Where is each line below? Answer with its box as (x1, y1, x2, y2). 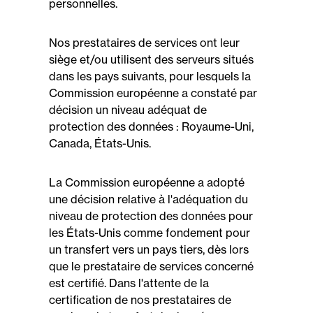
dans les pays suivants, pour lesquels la (49, 69, 251, 83)
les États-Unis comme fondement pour (49, 226, 250, 240)
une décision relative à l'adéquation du (49, 192, 248, 206)
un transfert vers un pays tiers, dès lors (49, 242, 249, 256)
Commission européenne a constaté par (49, 86, 257, 100)
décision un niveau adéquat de (49, 103, 207, 117)
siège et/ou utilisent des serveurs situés (49, 52, 254, 66)
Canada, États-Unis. (49, 136, 151, 150)
